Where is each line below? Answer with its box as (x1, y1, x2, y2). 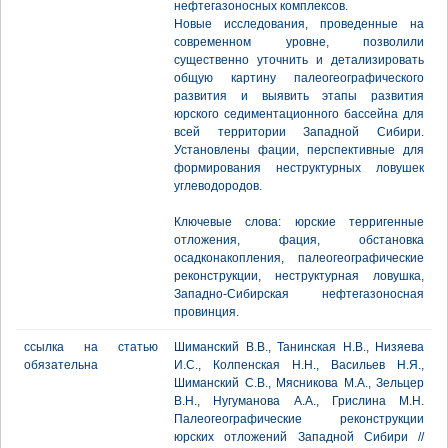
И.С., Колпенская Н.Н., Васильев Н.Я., (174, 358, 424, 372)
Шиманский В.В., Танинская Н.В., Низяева (174, 340, 424, 354)
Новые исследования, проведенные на (174, 17, 424, 31)
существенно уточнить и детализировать (174, 53, 424, 67)
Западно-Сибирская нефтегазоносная (174, 287, 424, 301)
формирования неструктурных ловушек (174, 161, 424, 175)
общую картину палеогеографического (174, 71, 424, 85)
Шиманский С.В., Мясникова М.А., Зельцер (174, 376, 424, 390)
